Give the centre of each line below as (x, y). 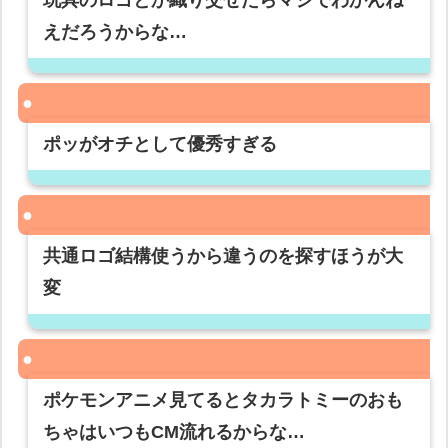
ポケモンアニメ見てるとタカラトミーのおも (223, 400)
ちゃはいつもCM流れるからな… (174, 432)
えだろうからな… (115, 32)
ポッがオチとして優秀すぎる (160, 144)
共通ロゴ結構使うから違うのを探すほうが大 (223, 256)
